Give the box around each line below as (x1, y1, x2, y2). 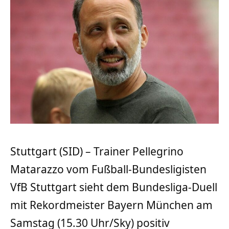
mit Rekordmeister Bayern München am (10, 198, 213, 213)
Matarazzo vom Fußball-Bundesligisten (10, 162, 207, 177)
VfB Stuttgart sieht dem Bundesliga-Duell (10, 180, 217, 195)
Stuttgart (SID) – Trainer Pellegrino (10, 144, 184, 159)
